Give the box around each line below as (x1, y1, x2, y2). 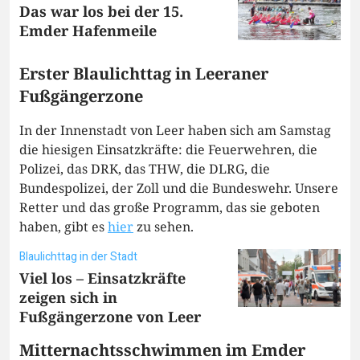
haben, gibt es (19, 218, 108, 236)
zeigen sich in (19, 288, 117, 308)
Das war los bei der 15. (19, 2, 183, 22)
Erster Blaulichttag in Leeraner (19, 63, 268, 85)
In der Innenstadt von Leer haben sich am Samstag (19, 121, 331, 140)
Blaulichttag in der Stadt (19, 248, 137, 266)
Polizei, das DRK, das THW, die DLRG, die (19, 160, 270, 178)
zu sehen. (133, 218, 194, 236)
